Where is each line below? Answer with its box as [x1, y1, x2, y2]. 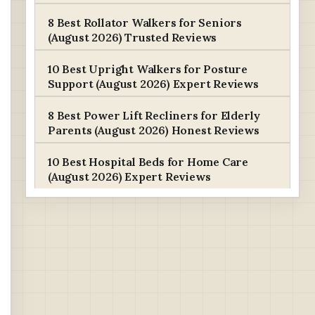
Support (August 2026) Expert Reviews [48, 77, 259, 91]
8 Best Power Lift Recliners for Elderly [48, 108, 261, 122]
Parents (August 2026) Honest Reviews [48, 123, 259, 137]
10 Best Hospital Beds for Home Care [48, 155, 249, 169]
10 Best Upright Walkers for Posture [48, 62, 248, 76]
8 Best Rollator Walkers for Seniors [48, 15, 243, 30]
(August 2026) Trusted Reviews [48, 30, 217, 44]
